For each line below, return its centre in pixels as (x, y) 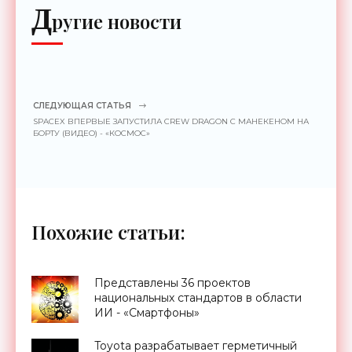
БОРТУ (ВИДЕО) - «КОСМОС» (92, 134)
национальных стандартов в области (198, 298)
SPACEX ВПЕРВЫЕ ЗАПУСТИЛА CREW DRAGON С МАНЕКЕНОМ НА (171, 122)
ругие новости (117, 22)
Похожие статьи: (108, 232)
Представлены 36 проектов (172, 283)
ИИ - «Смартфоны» (147, 313)
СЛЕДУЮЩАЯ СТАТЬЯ (82, 106)
